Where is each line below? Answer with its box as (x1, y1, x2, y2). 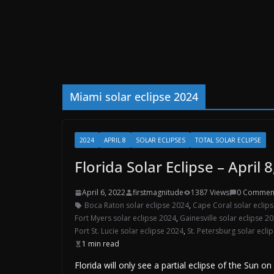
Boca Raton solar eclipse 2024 (84, 200, 189, 210)
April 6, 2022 (82, 187, 125, 198)
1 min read (82, 239, 119, 249)
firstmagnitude (133, 187, 183, 198)
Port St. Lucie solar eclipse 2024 (75, 226, 183, 236)
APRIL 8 (104, 136, 126, 144)
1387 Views (191, 187, 229, 198)
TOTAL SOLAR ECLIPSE (195, 136, 261, 144)
